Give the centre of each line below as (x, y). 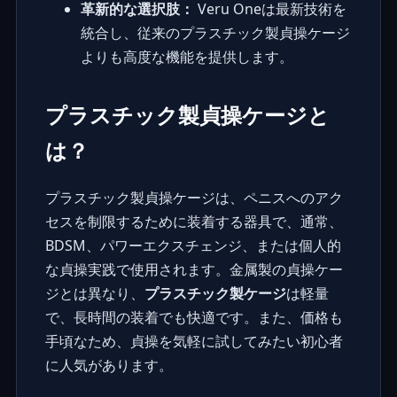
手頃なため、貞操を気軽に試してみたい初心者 (194, 341)
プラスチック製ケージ (215, 293)
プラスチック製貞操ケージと (187, 114)
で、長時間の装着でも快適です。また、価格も (194, 317)
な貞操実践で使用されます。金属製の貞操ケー (194, 269)
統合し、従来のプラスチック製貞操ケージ (215, 32)
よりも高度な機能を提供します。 (187, 56)
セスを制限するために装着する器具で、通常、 (194, 221)
